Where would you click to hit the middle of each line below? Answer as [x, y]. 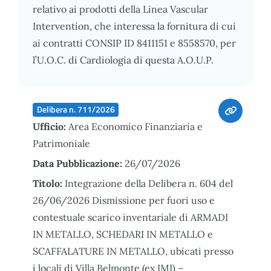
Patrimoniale [61, 143]
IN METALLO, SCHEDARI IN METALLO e [123, 234]
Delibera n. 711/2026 [76, 109]
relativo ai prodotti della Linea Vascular [120, 9]
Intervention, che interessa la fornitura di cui [134, 26]
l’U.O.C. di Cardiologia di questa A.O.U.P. [123, 60]
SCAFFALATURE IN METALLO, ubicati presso [133, 251]
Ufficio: [51, 126]
